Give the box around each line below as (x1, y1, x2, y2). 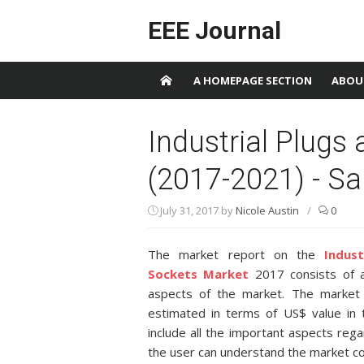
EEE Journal (148, 16, 281, 45)
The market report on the (148, 246, 325, 262)
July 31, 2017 (160, 203, 219, 218)
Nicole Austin (236, 203, 299, 218)
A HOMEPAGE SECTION (193, 73, 312, 88)
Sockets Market (148, 266, 249, 282)
